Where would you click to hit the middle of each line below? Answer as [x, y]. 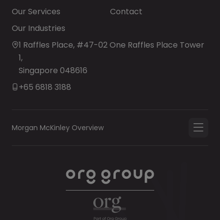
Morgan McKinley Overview [58, 127]
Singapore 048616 [53, 70]
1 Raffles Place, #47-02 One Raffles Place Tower [111, 45]
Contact [126, 12]
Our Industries [39, 28]
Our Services [36, 12]
